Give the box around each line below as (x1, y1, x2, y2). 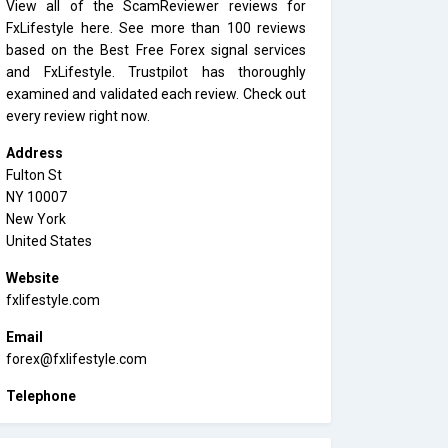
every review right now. (6, 108, 150, 124)
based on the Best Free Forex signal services (6, 42, 306, 58)
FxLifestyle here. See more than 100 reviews (6, 20, 306, 36)
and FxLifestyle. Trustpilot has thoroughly (6, 64, 306, 80)
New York (6, 211, 66, 227)
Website (6, 270, 59, 286)
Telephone (6, 388, 76, 404)
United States (6, 233, 92, 249)
